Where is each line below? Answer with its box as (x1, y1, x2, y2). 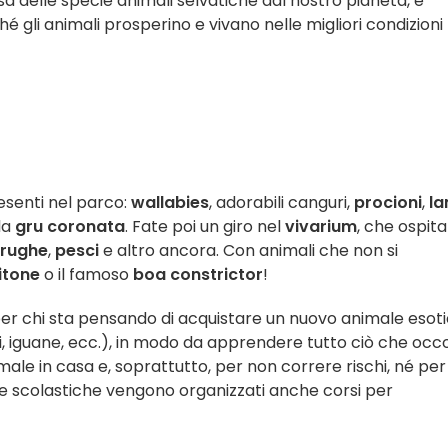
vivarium (285, 215, 357, 238)
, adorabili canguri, (209, 191, 350, 214)
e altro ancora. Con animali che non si (99, 239, 398, 262)
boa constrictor (133, 263, 263, 286)
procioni (350, 191, 422, 214)
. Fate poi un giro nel (125, 215, 285, 238)
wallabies (131, 191, 209, 214)
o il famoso (40, 263, 133, 286)
